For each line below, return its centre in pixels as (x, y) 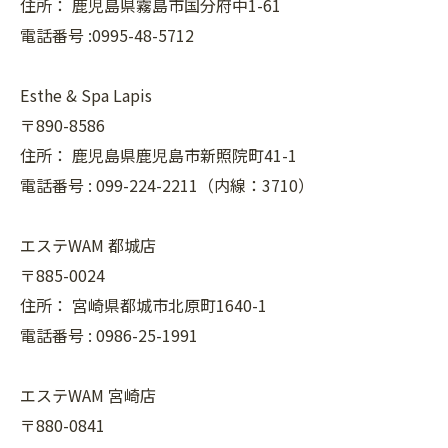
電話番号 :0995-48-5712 (107, 35)
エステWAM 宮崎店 (88, 395)
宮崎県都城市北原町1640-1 (169, 305)
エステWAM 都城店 (88, 245)
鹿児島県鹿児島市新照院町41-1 (184, 155)
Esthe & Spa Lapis (86, 95)
